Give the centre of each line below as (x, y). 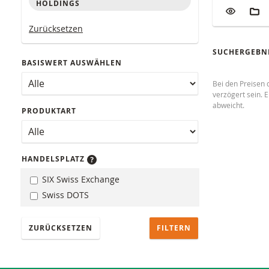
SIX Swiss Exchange (80, 180)
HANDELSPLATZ (54, 159)
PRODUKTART (49, 111)
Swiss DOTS (64, 195)
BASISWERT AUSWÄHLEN (72, 63)
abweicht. (228, 105)
